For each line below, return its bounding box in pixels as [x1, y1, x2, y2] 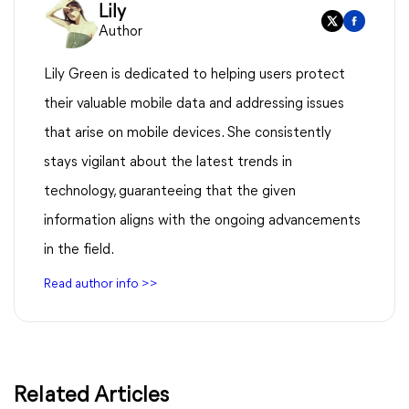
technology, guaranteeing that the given [44, 184, 296, 199]
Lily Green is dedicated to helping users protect [44, 68, 345, 82]
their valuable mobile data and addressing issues [44, 97, 344, 111]
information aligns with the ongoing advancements [44, 214, 361, 228]
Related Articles [14, 385, 169, 407]
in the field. [44, 243, 114, 257]
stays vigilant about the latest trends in [44, 155, 292, 170]
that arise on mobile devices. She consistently [44, 126, 331, 141]
